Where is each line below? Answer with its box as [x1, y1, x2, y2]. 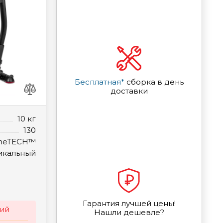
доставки [110, 86, 148, 96]
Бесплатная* [74, 77, 124, 87]
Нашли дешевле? [94, 207, 164, 217]
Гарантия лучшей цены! [82, 198, 176, 208]
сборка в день [124, 77, 184, 87]
